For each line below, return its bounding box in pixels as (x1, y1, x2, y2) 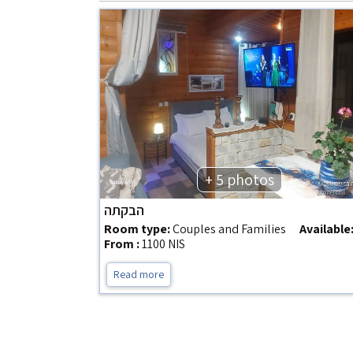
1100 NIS (139, 236, 188, 252)
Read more (113, 267, 164, 281)
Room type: (104, 221, 170, 237)
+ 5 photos (204, 169, 274, 190)
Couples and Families (170, 221, 286, 237)
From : (104, 236, 139, 252)
